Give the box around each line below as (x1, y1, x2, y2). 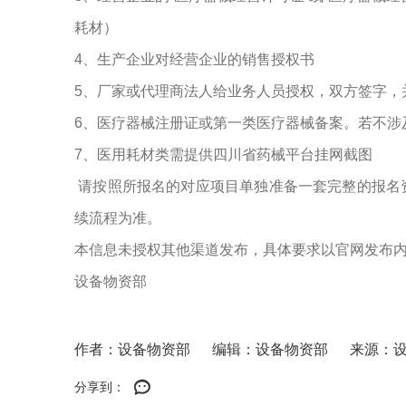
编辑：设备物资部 (212, 342, 328, 357)
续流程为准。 (74, 210, 161, 226)
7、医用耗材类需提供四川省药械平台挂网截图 (74, 147, 372, 162)
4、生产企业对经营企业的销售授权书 (74, 52, 314, 67)
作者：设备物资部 (74, 342, 190, 357)
